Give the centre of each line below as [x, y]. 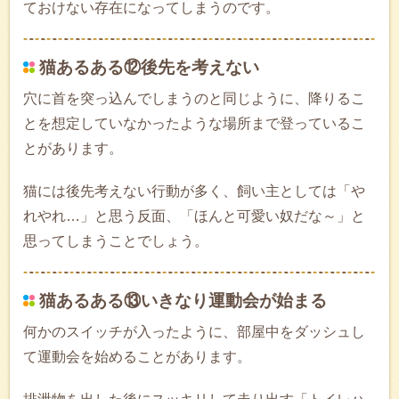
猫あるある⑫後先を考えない [149, 68]
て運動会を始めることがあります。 [137, 357]
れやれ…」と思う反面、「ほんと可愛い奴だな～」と [194, 216]
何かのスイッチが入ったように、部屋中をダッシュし [194, 332]
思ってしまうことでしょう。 [116, 241]
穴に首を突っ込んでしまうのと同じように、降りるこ [194, 99]
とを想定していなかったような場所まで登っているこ [194, 124]
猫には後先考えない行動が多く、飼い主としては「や [194, 191]
